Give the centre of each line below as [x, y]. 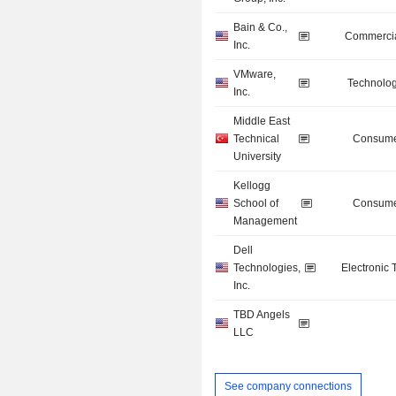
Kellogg [252, 186]
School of [256, 204]
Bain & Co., [261, 28]
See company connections [289, 386]
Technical [257, 139]
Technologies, [267, 268]
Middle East [262, 122]
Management [266, 221]
